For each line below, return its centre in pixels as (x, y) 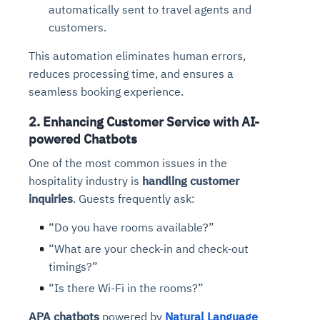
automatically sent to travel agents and (150, 9)
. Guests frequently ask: (134, 198)
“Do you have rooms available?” (131, 227)
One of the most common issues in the (128, 162)
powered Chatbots (83, 139)
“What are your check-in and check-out (149, 248)
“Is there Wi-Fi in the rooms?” (126, 287)
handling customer (191, 180)
